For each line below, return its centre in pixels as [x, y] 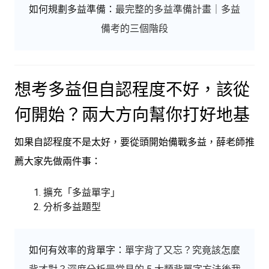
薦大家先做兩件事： [58, 161]
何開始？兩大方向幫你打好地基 [132, 115]
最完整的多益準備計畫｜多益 [178, 9]
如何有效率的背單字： [77, 250]
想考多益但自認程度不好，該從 [132, 89]
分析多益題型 [72, 207]
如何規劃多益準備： [72, 9]
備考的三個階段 [134, 28]
